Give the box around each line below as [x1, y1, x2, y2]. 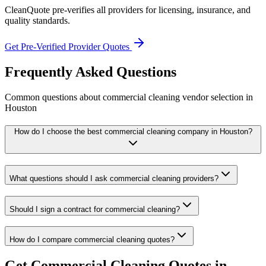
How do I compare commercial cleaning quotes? [9, 235, 175, 245]
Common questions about [5, 91, 103, 102]
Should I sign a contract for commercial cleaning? [9, 204, 180, 214]
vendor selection [182, 91, 243, 102]
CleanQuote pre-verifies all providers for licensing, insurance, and [5, 4, 251, 15]
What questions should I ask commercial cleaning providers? [9, 173, 218, 183]
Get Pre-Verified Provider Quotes [5, 41, 132, 52]
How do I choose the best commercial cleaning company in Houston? [14, 127, 252, 137]
